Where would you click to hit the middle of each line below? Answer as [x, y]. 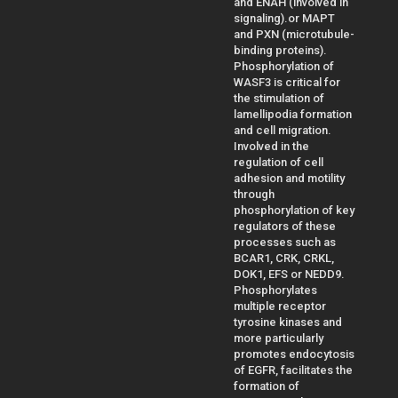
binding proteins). [280, 50]
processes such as [285, 242]
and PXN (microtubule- [294, 34]
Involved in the [271, 146]
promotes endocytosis [294, 354]
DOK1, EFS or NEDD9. [289, 274]
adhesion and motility [289, 178]
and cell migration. [283, 130]
